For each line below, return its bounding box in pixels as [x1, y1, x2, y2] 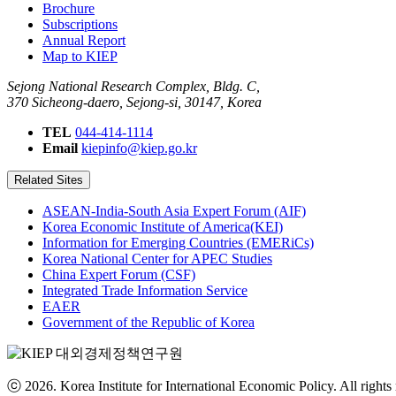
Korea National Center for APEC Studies [42, 251, 272, 267]
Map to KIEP [42, 49, 118, 65]
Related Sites [14, 173, 83, 187]
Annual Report [42, 33, 126, 49]
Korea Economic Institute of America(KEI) [42, 219, 283, 235]
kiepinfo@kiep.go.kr [81, 141, 197, 156]
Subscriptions [42, 17, 118, 33]
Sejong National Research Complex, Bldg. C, [7, 79, 260, 95]
